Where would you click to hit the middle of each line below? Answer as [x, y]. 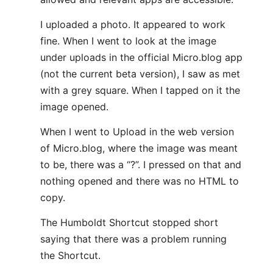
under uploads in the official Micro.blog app [141, 57]
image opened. [74, 107]
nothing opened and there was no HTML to [140, 181]
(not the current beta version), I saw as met [140, 74]
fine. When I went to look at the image [128, 41]
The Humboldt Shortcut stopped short [129, 222]
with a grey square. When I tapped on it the [140, 90]
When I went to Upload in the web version [137, 132]
